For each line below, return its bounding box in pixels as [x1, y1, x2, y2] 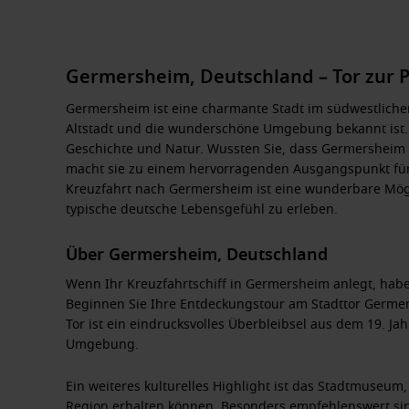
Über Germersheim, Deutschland [66, 242, 328, 267]
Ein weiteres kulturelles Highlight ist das [66, 376, 318, 396]
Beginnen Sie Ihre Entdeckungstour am [66, 294, 311, 314]
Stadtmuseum [318, 376, 404, 396]
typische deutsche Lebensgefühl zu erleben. [66, 199, 338, 219]
